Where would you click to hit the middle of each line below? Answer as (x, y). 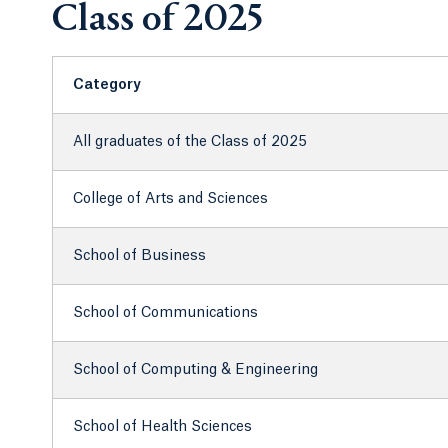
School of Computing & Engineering (195, 369)
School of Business (139, 255)
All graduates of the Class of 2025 (190, 141)
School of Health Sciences (162, 426)
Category (107, 84)
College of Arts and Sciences (170, 198)
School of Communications (165, 312)
